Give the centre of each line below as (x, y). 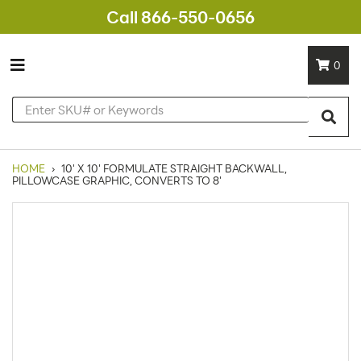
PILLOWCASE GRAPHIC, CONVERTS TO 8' (117, 180)
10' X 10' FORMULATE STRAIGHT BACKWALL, (173, 168)
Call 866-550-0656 (180, 17)
